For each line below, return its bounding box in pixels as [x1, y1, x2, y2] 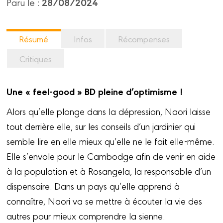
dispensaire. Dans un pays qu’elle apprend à [6, 179, 180, 193]
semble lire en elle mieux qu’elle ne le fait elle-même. [6, 134, 215, 148]
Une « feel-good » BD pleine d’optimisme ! [6, 84, 183, 99]
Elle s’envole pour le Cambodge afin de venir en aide [6, 149, 216, 163]
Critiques [19, 53, 52, 65]
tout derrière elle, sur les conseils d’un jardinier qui [6, 119, 196, 133]
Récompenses [118, 33, 170, 45]
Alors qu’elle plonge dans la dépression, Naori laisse [6, 105, 211, 118]
